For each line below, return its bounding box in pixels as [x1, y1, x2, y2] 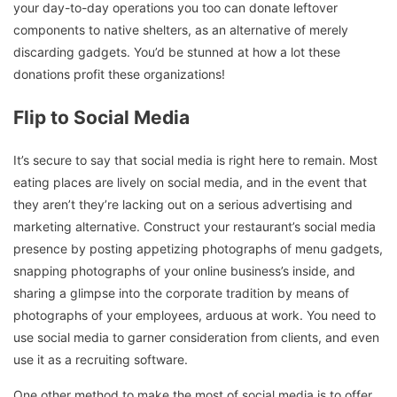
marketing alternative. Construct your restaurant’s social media [13, 218, 376, 234]
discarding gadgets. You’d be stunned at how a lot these [13, 44, 340, 60]
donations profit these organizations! [13, 66, 225, 82]
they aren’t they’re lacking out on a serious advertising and [13, 196, 353, 212]
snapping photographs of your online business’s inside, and [13, 262, 355, 278]
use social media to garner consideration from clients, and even [13, 329, 379, 345]
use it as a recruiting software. [13, 351, 188, 367]
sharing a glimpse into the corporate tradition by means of [13, 284, 349, 300]
